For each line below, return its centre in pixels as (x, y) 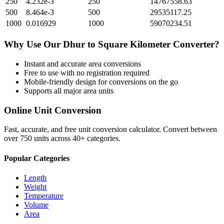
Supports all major (54, 90)
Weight (35, 186)
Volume (36, 204)
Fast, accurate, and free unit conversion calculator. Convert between (110, 129)
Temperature (44, 195)
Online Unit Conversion (53, 110)
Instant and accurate (56, 63)
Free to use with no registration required (87, 72)
